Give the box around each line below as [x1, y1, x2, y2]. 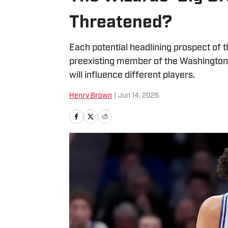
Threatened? [69, 14, 172, 32]
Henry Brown [69, 92, 112, 100]
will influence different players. [69, 71, 195, 80]
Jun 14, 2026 [118, 92, 159, 100]
